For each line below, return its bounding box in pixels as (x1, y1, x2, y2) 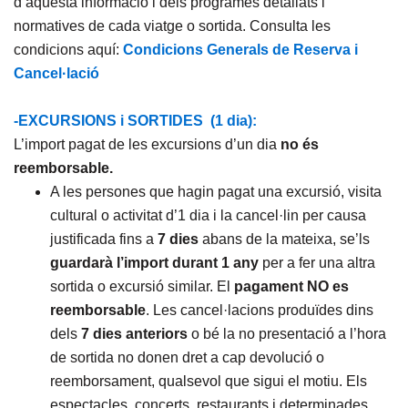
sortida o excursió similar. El (50, 279, 234, 294)
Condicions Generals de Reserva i (123, 42, 358, 57)
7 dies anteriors (81, 326, 188, 342)
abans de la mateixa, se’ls (199, 231, 370, 247)
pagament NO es (234, 279, 349, 294)
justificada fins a (50, 231, 154, 247)
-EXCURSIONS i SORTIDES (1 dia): (14, 113, 257, 128)
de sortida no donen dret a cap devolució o (50, 350, 324, 365)
